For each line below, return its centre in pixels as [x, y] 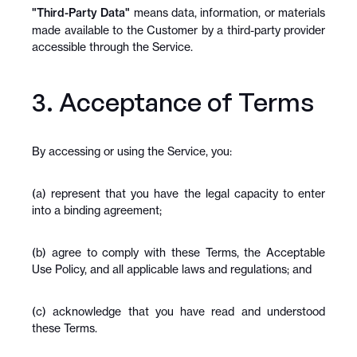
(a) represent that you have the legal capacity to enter [178, 193]
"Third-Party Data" [81, 13]
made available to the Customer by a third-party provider [178, 30]
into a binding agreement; [97, 210]
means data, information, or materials [228, 12]
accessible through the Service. [112, 47]
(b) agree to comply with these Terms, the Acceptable [178, 252]
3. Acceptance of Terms [173, 102]
